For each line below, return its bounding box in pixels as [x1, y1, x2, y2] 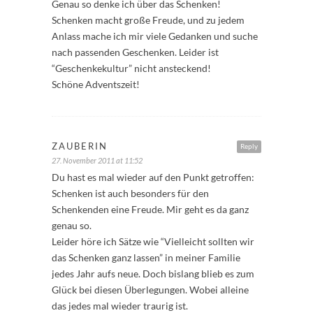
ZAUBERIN [52, 140, 108, 152]
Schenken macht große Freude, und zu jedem [52, 13, 245, 26]
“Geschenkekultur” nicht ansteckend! [52, 61, 211, 74]
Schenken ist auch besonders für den [52, 187, 209, 199]
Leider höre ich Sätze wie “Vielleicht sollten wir [52, 235, 254, 247]
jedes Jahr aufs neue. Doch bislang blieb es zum [52, 267, 254, 279]
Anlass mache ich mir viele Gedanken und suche [52, 29, 258, 42]
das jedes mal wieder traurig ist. [52, 299, 188, 312]
